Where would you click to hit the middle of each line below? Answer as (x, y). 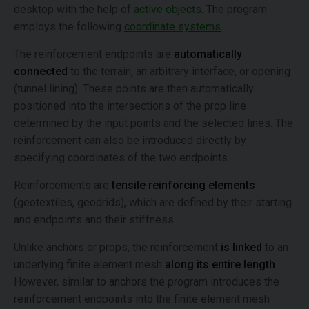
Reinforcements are (63, 185)
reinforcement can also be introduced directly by (130, 140)
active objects (168, 9)
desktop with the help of (74, 9)
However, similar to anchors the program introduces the (147, 282)
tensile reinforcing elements (183, 185)
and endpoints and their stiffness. (95, 220)
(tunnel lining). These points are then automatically (134, 89)
